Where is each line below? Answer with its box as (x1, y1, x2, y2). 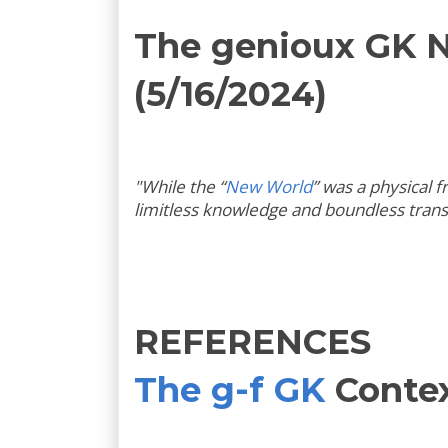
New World (225, 174, 312, 198)
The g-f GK (134, 368, 325, 411)
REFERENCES (134, 320, 371, 363)
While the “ (141, 174, 225, 198)
